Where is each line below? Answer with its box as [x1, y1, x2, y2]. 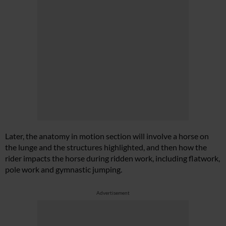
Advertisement [96, 190, 130, 196]
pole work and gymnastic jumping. [5, 164, 122, 175]
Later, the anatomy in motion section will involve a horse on [5, 131, 209, 141]
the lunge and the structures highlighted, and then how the [5, 142, 207, 152]
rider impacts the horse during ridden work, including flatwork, [5, 153, 220, 163]
